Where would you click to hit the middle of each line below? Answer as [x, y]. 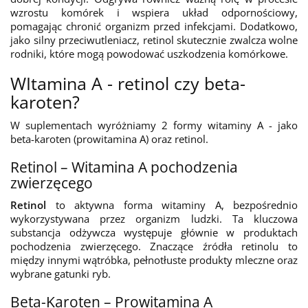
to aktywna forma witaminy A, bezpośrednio [172, 205]
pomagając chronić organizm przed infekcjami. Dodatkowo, [154, 26]
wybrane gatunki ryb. [60, 274]
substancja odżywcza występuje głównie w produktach [154, 232]
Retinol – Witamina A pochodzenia [124, 167]
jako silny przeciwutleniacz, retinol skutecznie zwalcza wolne [154, 40]
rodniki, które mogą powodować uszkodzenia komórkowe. [149, 54]
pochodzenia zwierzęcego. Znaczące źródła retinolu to [154, 246]
